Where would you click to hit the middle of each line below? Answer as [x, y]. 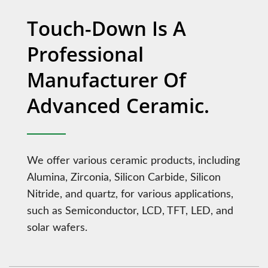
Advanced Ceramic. [118, 106]
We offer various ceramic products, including [133, 161]
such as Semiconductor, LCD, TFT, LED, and [130, 211]
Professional [85, 54]
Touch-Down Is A [106, 28]
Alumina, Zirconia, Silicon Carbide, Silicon [124, 178]
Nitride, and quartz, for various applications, [130, 194]
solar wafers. [57, 228]
